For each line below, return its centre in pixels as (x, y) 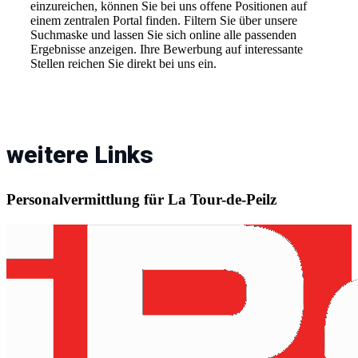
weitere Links (80, 154)
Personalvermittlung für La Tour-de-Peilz (143, 199)
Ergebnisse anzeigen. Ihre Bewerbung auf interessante (167, 49)
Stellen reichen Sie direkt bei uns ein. (123, 63)
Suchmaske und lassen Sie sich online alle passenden (163, 34)
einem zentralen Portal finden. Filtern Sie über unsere (164, 20)
